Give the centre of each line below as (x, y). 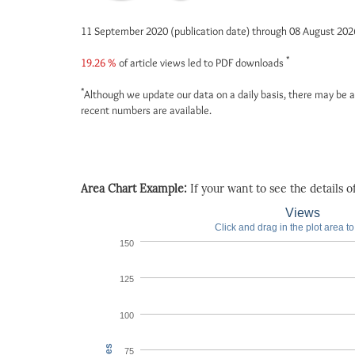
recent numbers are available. (146, 110)
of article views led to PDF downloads (201, 63)
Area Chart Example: (136, 189)
